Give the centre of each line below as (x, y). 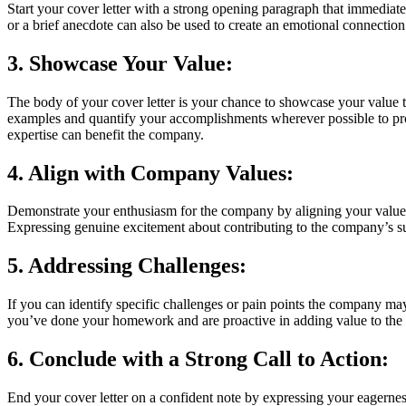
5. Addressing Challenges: (127, 266)
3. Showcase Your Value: (120, 63)
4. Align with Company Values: (150, 173)
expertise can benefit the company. (106, 134)
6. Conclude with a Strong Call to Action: (198, 359)
